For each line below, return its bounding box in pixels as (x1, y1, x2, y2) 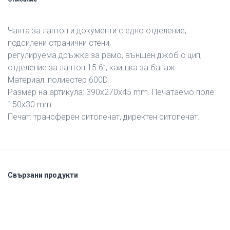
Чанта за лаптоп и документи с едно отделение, (8, 26, 186, 35)
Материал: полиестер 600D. (8, 75, 109, 85)
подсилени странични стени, (8, 38, 111, 48)
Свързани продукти (8, 171, 78, 179)
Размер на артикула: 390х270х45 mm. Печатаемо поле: (8, 87, 216, 97)
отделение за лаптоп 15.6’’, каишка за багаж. (8, 63, 177, 72)
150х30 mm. (8, 100, 53, 109)
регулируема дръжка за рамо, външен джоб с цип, (8, 50, 202, 60)
